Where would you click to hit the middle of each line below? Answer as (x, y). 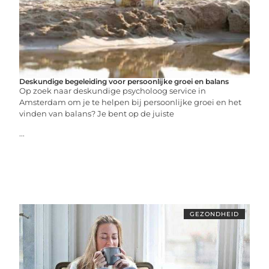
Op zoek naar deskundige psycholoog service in (113, 91)
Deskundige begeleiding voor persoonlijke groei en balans (124, 81)
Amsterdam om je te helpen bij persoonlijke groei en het (131, 102)
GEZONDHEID (214, 214)
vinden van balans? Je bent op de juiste (97, 113)
